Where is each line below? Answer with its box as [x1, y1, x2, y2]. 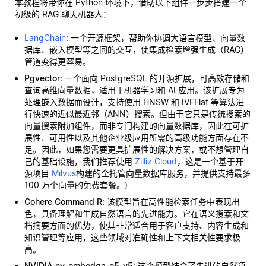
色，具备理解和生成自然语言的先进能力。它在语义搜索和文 [24, 208, 249, 218]
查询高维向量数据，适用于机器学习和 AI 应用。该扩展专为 [24, 85, 245, 95]
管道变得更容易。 [24, 56, 91, 66]
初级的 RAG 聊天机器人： [15, 9, 111, 19]
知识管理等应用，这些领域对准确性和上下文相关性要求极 [24, 232, 240, 242]
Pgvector [24, 73, 60, 83]
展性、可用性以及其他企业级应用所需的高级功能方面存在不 [24, 132, 249, 142]
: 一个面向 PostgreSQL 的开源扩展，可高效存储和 [60, 73, 249, 83]
